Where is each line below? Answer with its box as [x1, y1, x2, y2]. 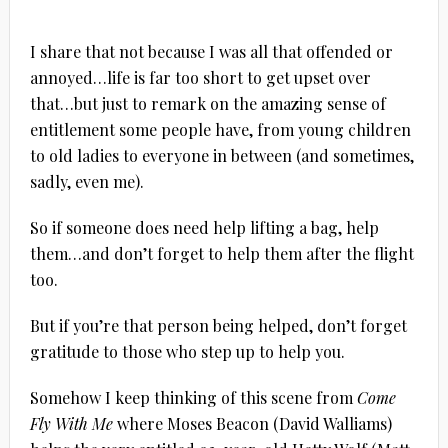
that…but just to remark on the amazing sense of [29, 92, 386, 114]
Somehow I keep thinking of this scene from [29, 386, 357, 408]
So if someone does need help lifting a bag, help [29, 216, 379, 238]
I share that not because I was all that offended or [29, 40, 393, 62]
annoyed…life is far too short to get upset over [29, 66, 371, 88]
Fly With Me [29, 412, 113, 434]
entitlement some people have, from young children [29, 118, 411, 140]
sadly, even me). [29, 170, 144, 192]
